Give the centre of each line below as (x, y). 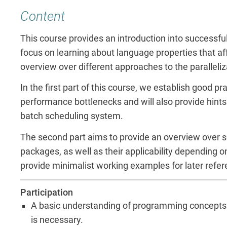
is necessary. (57, 220)
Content (43, 16)
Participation (47, 192)
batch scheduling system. (72, 116)
